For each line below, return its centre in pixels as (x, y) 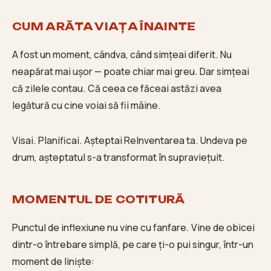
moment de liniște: (53, 261)
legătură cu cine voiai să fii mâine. (87, 106)
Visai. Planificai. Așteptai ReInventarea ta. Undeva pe (130, 140)
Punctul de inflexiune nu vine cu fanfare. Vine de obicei (133, 227)
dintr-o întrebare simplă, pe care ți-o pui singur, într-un (133, 244)
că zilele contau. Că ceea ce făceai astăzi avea (117, 89)
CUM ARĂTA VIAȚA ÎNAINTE (104, 27)
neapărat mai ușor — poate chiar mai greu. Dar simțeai (131, 72)
